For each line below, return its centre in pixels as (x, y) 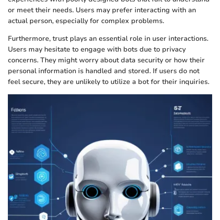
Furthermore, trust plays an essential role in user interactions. (108, 39)
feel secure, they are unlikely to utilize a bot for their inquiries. (109, 82)
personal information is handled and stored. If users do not (104, 71)
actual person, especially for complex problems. (86, 21)
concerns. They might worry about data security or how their (106, 60)
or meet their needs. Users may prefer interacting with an (102, 10)
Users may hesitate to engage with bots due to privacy (97, 50)
